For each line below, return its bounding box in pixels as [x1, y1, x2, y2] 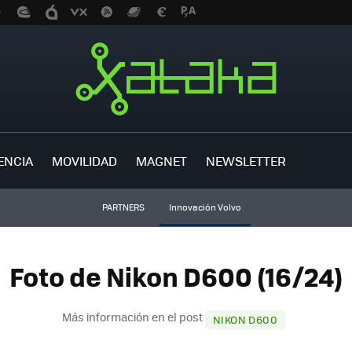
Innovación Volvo [168, 201, 241, 213]
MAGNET [136, 151, 187, 170]
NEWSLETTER [206, 151, 286, 170]
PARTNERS [101, 201, 145, 213]
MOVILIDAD [52, 151, 117, 170]
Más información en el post [62, 308, 206, 324]
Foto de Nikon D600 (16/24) [9, 257, 343, 296]
